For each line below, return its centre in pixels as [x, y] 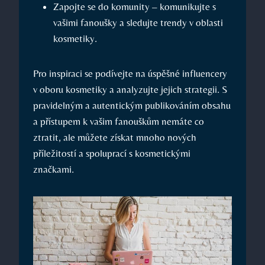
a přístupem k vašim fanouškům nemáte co [119, 122]
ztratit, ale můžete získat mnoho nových [115, 138]
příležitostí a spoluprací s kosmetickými [112, 153]
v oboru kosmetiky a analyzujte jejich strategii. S [130, 90]
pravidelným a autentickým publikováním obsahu [132, 106]
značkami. [54, 169]
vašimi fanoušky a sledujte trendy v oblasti [138, 23]
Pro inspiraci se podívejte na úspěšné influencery [130, 74]
